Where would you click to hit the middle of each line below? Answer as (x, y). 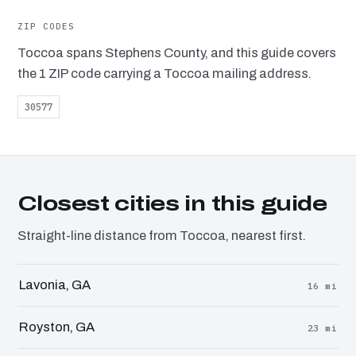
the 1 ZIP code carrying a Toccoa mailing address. (164, 74)
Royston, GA (57, 327)
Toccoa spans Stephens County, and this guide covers (177, 53)
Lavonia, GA (55, 285)
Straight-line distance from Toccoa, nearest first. (162, 236)
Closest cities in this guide (172, 204)
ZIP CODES (46, 27)
